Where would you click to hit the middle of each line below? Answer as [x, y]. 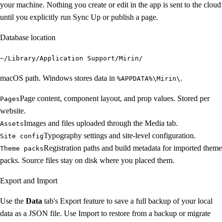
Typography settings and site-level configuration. [120, 136]
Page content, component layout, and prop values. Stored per [115, 99]
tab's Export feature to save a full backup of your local [127, 201]
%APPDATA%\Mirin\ [149, 79]
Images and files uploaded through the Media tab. [101, 123]
